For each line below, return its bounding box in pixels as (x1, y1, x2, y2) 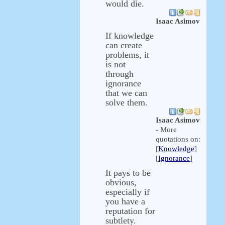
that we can (105, 88, 147, 98)
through (105, 69, 134, 79)
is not (105, 59, 126, 69)
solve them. (105, 97, 148, 107)
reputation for (105, 206, 155, 216)
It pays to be (105, 168, 151, 178)
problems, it (105, 50, 149, 60)
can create (105, 40, 142, 50)
